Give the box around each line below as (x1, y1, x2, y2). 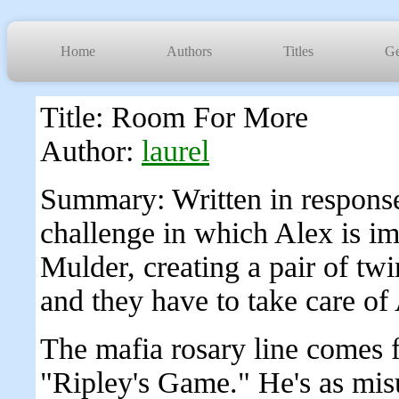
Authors (167, 44, 212, 59)
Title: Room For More (40, 101, 308, 134)
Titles (283, 44, 313, 59)
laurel (142, 134, 209, 167)
